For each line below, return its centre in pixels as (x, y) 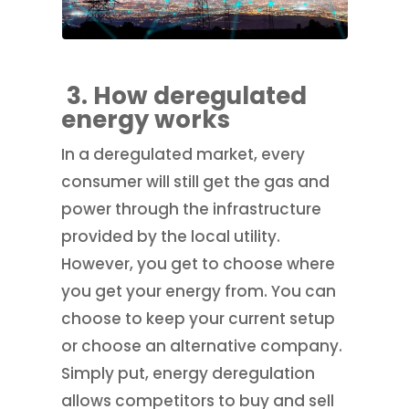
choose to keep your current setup (199, 318)
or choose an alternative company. (204, 346)
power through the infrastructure (192, 209)
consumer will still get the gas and (196, 181)
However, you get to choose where (199, 263)
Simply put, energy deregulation (189, 373)
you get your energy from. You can (199, 291)
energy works (146, 119)
